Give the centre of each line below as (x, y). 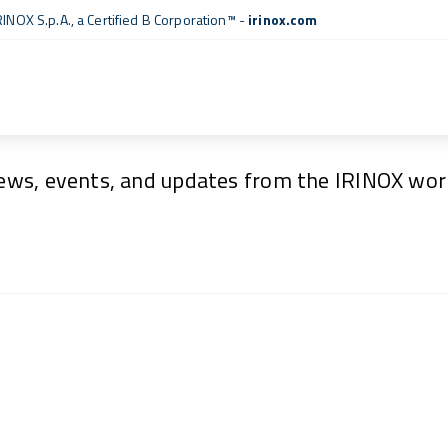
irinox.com (283, 19)
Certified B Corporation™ (161, 19)
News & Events (224, 114)
